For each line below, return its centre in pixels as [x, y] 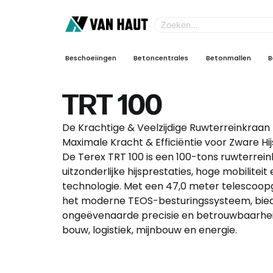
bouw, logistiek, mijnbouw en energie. [150, 230]
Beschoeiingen [91, 58]
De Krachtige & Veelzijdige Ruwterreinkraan [166, 128]
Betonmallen [228, 58]
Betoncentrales [161, 58]
